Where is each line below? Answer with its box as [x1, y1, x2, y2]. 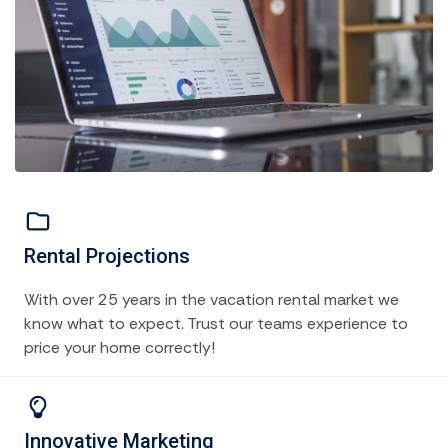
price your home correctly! [24, 336, 215, 358]
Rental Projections [24, 243, 190, 268]
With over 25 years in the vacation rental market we [24, 288, 399, 310]
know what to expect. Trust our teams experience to [24, 312, 408, 334]
